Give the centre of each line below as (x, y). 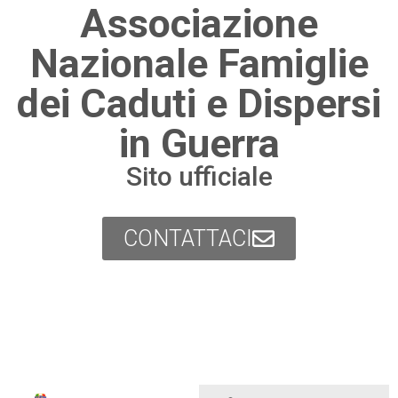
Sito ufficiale (199, 177)
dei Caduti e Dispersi (199, 104)
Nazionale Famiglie (199, 64)
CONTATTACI (188, 239)
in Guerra (199, 144)
